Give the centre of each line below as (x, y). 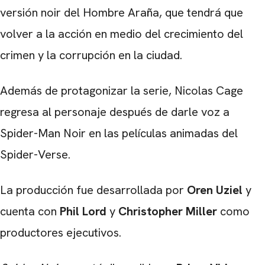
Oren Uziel (215, 190)
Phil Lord (83, 211)
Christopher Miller (168, 211)
